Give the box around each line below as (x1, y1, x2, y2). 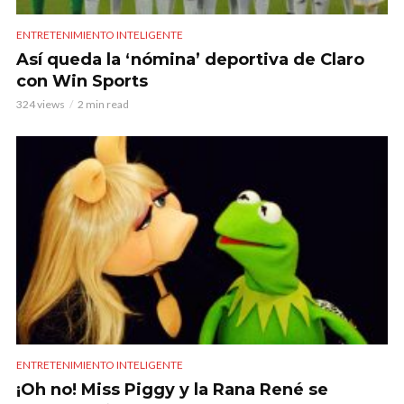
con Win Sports (16, 70, 148, 91)
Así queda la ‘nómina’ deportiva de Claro (16, 49, 364, 69)
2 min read (78, 96, 129, 111)
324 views (16, 96, 65, 111)
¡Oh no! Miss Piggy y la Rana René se (16, 379, 328, 399)
